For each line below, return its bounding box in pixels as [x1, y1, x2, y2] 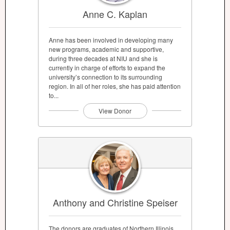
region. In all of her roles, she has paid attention [49, 81, 181, 90]
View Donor [99, 106, 131, 115]
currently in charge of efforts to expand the [49, 63, 165, 72]
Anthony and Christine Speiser [52, 196, 178, 209]
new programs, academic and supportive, [49, 44, 164, 53]
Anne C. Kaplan [83, 7, 147, 21]
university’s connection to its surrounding [49, 72, 162, 81]
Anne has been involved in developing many [49, 35, 173, 44]
